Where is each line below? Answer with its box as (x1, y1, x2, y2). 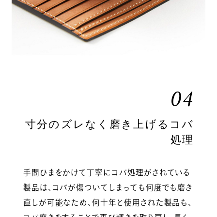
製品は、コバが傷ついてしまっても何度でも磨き (23, 183, 193, 191)
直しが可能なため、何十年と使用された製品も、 (23, 198, 193, 206)
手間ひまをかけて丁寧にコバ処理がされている (23, 168, 191, 176)
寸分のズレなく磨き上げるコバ (25, 118, 194, 130)
